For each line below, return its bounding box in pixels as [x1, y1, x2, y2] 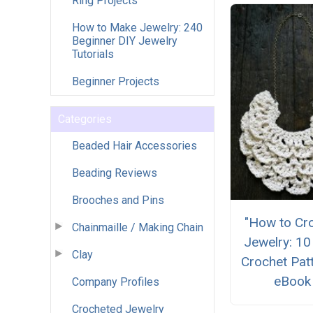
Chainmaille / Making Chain [72, 220, 203, 234]
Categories [58, 112, 112, 126]
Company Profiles [72, 275, 159, 289]
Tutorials [72, 47, 114, 61]
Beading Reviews [72, 166, 157, 180]
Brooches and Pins [72, 193, 164, 207]
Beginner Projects [72, 74, 159, 88]
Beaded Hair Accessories [72, 138, 197, 152]
